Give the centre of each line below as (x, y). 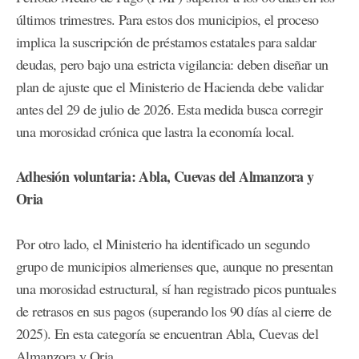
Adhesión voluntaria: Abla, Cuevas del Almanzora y (165, 177)
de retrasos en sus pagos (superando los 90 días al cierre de (173, 311)
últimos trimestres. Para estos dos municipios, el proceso (167, 20)
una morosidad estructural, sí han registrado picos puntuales (176, 289)
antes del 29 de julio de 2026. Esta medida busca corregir (169, 109)
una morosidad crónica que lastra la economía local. (155, 132)
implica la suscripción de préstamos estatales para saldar (166, 42)
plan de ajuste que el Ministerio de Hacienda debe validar (170, 87)
